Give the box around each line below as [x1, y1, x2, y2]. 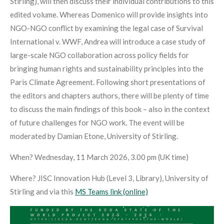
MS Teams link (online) [75, 187, 148, 196]
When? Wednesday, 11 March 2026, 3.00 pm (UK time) [10, 152, 188, 162]
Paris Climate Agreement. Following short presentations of [10, 77, 205, 87]
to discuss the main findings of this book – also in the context [10, 104, 210, 114]
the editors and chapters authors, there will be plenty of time [10, 91, 209, 100]
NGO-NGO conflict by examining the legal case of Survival [10, 23, 203, 33]
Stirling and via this [10, 187, 75, 196]
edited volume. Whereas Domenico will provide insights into [10, 10, 208, 19]
